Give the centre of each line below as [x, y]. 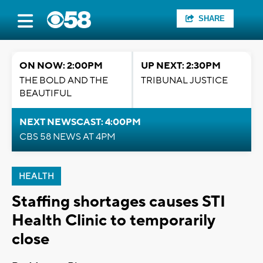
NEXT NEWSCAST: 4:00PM [80, 122]
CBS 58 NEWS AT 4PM [68, 137]
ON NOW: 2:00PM [61, 66]
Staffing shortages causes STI [119, 202]
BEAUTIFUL [45, 93]
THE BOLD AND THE [64, 80]
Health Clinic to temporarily [113, 220]
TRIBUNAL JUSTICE [184, 80]
